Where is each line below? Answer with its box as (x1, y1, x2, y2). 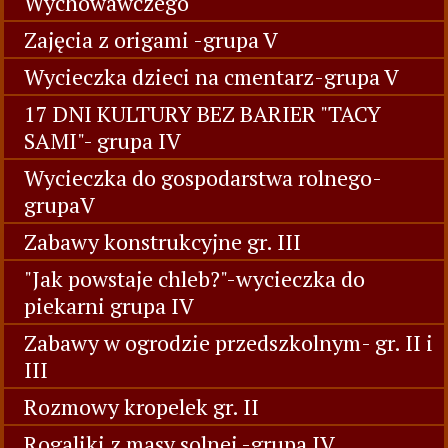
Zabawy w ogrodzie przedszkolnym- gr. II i (24, 328, 433, 357)
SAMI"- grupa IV (24, 126, 181, 155)
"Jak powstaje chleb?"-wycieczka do (24, 264, 365, 293)
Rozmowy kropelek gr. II (24, 392, 259, 421)
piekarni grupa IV (24, 291, 194, 320)
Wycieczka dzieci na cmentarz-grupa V (24, 62, 399, 91)
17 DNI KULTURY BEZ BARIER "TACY (24, 99, 381, 128)
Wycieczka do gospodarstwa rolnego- (24, 163, 382, 192)
